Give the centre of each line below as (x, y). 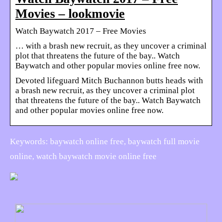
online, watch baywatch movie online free (83, 156)
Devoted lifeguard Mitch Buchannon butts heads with (109, 80)
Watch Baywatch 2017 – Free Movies (81, 31)
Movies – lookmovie (70, 13)
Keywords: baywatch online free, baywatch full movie (105, 141)
